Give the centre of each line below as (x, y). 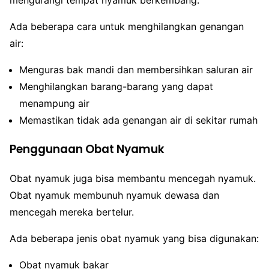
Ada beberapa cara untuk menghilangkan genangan (127, 26)
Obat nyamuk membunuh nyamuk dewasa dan (114, 195)
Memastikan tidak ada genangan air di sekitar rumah (138, 120)
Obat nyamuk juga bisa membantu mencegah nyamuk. (133, 179)
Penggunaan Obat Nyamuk (87, 149)
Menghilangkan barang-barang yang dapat (116, 86)
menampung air (54, 103)
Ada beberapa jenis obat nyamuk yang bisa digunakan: (134, 239)
